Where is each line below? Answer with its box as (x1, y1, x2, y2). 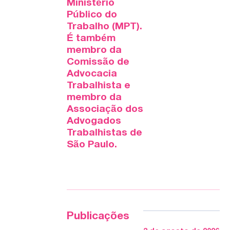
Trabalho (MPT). (67, 22, 142, 32)
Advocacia (67, 69, 117, 79)
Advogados (67, 117, 121, 126)
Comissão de (67, 57, 129, 67)
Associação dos (67, 105, 143, 114)
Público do (67, 10, 117, 20)
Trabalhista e (67, 81, 130, 91)
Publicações (67, 211, 129, 221)
